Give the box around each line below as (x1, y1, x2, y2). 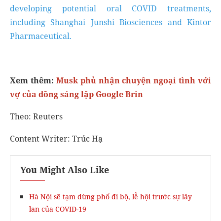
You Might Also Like (20, 164, 109, 176)
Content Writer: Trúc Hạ (10, 133, 103, 144)
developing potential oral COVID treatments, (10, 3, 211, 14)
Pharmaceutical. (10, 31, 72, 41)
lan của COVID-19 (29, 204, 86, 214)
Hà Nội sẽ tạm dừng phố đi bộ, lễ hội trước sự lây (29, 192, 192, 201)
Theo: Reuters (10, 111, 63, 122)
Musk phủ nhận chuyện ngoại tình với (56, 75, 211, 86)
